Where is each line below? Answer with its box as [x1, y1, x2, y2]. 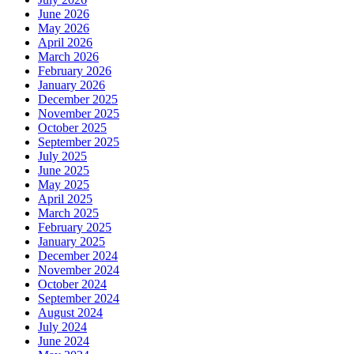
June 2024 [38, 333, 89, 348]
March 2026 [38, 49, 99, 63]
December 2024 [38, 248, 118, 262]
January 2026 [38, 77, 105, 92]
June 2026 [38, 6, 89, 21]
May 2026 [38, 21, 89, 35]
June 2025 [38, 163, 89, 177]
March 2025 [38, 205, 99, 220]
